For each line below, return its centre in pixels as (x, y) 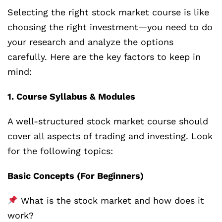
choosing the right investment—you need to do (110, 27)
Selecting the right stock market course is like (108, 12)
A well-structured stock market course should (108, 121)
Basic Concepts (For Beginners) (76, 176)
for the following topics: (60, 151)
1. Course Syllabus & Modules (71, 97)
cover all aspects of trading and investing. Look (110, 136)
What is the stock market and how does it (111, 201)
